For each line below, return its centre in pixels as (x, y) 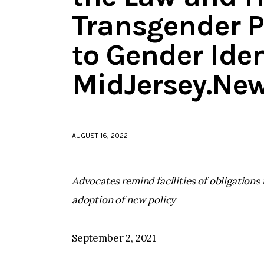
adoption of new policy (124, 199)
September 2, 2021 (114, 238)
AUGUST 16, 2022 (100, 136)
